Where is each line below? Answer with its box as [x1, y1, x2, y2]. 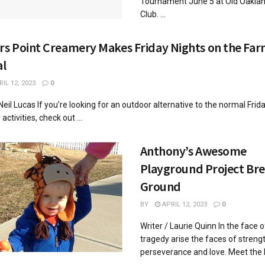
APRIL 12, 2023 [160, 200, 207, 208]
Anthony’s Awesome [140, 142, 247, 159]
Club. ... [140, 9, 166, 19]
